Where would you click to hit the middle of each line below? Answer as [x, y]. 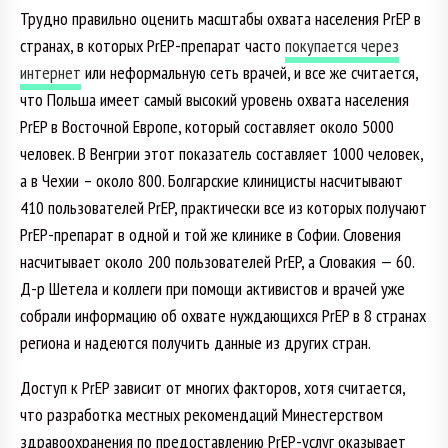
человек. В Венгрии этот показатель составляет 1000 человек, [221, 153]
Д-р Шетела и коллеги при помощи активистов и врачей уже [212, 288]
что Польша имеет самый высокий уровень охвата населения [214, 99]
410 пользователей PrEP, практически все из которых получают [223, 207]
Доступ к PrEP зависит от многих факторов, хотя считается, [212, 387]
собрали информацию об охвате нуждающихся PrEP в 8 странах [223, 315]
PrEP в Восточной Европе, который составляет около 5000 [207, 126]
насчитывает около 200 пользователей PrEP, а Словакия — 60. [217, 261]
